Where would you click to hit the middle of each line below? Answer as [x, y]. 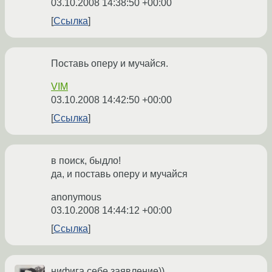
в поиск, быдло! [86, 161]
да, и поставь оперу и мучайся [119, 174]
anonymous [76, 197]
